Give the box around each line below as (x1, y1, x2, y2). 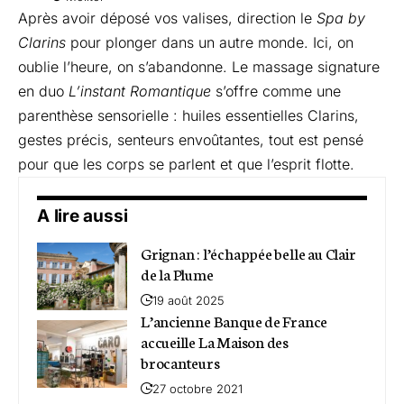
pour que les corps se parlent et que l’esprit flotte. (18, 154, 354, 173)
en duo (18, 81, 69, 100)
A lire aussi (37, 205, 128, 226)
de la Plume (141, 262, 214, 284)
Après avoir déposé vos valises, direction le (18, 8, 317, 27)
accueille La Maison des (141, 329, 289, 352)
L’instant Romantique (69, 81, 211, 100)
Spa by (317, 8, 365, 27)
